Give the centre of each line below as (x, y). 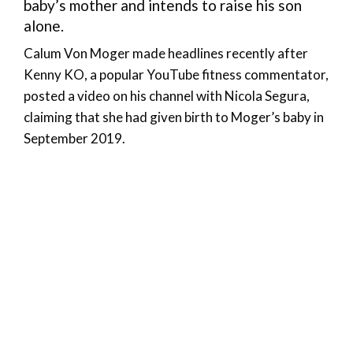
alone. (44, 25)
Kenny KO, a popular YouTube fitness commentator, (176, 74)
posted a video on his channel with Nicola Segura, (167, 95)
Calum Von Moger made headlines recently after (166, 53)
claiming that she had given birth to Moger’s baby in (174, 117)
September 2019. (74, 138)
